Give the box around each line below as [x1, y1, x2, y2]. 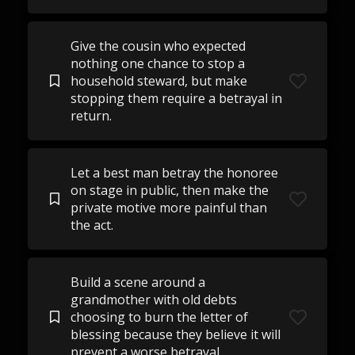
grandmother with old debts [70, 291, 237, 308]
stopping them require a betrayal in [70, 90, 282, 107]
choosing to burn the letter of [70, 308, 248, 326]
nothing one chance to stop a [70, 55, 245, 72]
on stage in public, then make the [70, 181, 269, 199]
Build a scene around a [70, 273, 205, 291]
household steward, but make [70, 72, 247, 90]
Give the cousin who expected [70, 37, 246, 55]
